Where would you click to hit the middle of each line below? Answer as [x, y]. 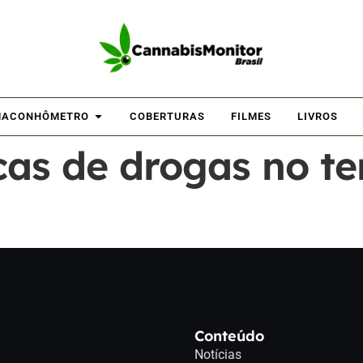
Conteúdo [229, 335]
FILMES [251, 117]
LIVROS [318, 117]
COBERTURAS [167, 117]
